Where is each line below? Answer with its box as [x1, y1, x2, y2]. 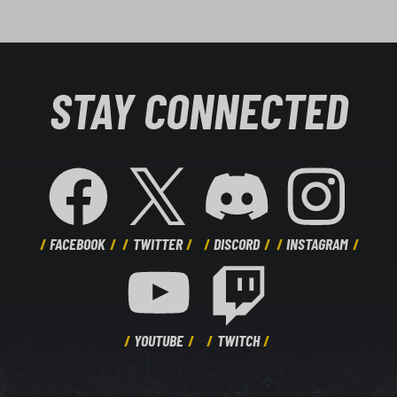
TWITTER [132, 234, 183, 254]
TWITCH [216, 330, 260, 350]
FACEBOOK [50, 234, 106, 254]
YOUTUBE [134, 330, 184, 350]
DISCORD [214, 234, 261, 254]
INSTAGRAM [286, 234, 349, 254]
